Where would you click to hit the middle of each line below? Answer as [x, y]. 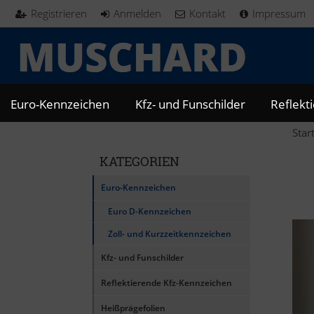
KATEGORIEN [139, 161]
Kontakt [207, 13]
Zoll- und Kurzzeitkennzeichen [170, 233]
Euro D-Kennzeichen [150, 211]
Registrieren [59, 13]
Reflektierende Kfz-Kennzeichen [166, 282]
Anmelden [137, 13]
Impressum [279, 13]
